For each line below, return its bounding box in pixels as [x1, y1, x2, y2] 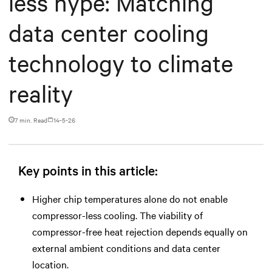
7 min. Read [15, 115, 47, 124]
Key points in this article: [18, 161, 158, 178]
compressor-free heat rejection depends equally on [32, 224, 248, 238]
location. [32, 257, 69, 271]
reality [8, 78, 73, 108]
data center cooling [8, 17, 209, 47]
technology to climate [8, 47, 233, 78]
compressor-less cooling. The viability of [32, 208, 203, 222]
